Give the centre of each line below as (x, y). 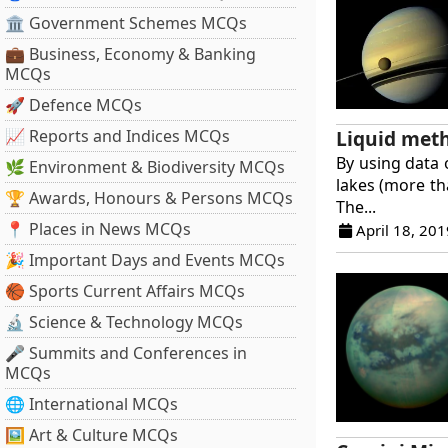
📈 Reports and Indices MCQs (117, 136)
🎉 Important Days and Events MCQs (145, 260)
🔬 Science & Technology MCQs (124, 322)
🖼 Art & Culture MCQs (91, 435)
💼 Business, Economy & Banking (130, 54)
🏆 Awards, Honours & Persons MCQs (149, 198)
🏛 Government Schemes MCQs (126, 23)
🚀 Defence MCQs (73, 105)
